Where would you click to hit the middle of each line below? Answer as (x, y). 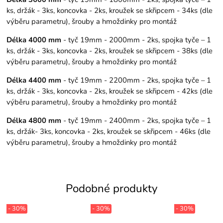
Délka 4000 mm (34, 40)
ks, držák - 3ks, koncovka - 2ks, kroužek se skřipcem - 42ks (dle (110, 91)
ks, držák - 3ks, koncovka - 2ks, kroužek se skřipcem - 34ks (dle (110, 11)
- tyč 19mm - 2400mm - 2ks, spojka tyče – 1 (136, 120)
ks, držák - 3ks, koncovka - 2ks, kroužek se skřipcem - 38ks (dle (110, 51)
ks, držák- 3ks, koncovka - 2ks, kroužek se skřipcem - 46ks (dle (109, 131)
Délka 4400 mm (34, 80)
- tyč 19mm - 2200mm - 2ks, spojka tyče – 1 (136, 80)
